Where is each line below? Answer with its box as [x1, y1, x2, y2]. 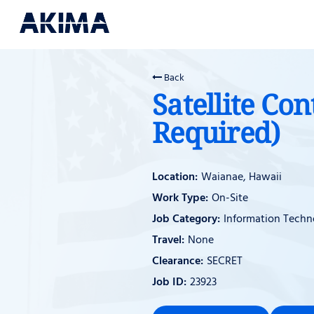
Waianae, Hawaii [201, 168, 282, 186]
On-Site [212, 189, 248, 207]
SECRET [207, 252, 243, 271]
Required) [152, 112, 280, 151]
